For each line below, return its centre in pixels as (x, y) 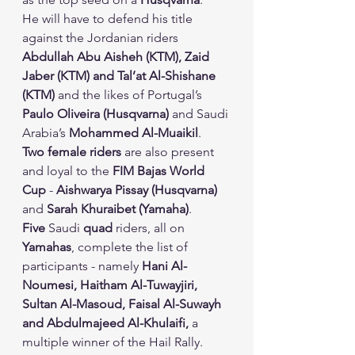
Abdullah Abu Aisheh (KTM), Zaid (117, 57)
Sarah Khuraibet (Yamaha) (118, 209)
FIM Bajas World (160, 171)
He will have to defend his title (109, 19)
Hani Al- (164, 266)
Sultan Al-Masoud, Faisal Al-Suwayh (123, 304)
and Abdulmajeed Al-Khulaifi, (105, 323)
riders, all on (150, 228)
